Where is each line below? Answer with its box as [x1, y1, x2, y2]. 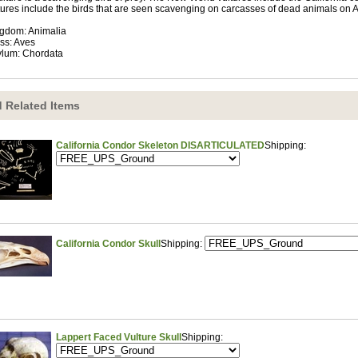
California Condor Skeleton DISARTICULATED [56, 140, 265, 152]
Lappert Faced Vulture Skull [56, 332, 181, 344]
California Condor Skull [56, 238, 161, 250]
